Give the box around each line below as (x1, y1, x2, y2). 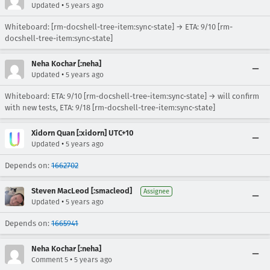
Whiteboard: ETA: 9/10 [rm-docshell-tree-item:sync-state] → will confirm (5, 92, 259, 101)
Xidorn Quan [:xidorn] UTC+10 (31, 128, 134, 137)
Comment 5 (31, 256, 68, 264)
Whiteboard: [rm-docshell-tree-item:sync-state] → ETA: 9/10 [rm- (5, 22, 233, 31)
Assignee (143, 187, 169, 195)
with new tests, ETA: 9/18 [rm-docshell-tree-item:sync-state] (5, 103, 215, 112)
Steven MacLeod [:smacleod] (31, 186, 132, 195)
